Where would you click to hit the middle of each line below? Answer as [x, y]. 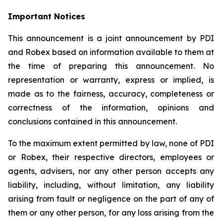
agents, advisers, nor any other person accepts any [111, 171]
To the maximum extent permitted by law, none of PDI [111, 143]
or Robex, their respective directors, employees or [111, 157]
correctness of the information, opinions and [111, 108]
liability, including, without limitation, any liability [111, 185]
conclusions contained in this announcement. [92, 121]
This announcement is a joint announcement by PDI [111, 38]
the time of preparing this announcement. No [111, 66]
